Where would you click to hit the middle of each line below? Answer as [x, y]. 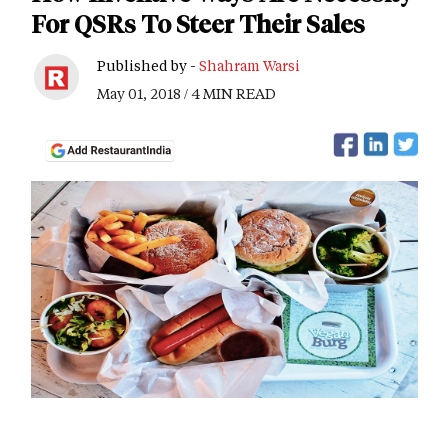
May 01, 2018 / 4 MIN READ [186, 93]
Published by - [148, 65]
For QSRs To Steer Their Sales [198, 24]
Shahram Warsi [249, 65]
